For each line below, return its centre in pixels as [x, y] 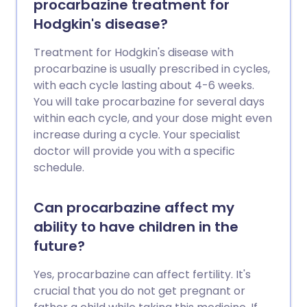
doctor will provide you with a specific [134, 151]
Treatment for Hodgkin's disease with [134, 52]
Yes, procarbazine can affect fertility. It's [142, 274]
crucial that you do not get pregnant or [139, 291]
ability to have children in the [136, 227]
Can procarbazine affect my [134, 208]
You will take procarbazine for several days [149, 102]
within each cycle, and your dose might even [153, 118]
